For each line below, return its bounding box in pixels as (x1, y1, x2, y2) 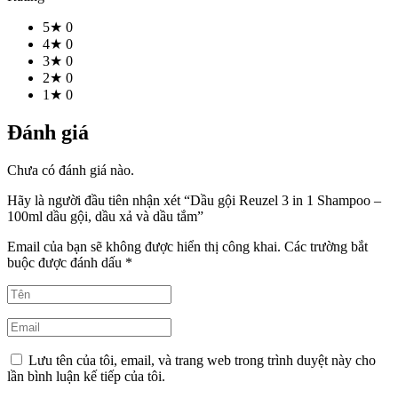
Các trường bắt (284, 239, 368, 255)
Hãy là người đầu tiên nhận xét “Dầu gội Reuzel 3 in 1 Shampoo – (7, 193, 381, 209)
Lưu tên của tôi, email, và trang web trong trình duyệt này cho (28, 353, 376, 369)
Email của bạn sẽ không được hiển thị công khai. (7, 239, 281, 255)
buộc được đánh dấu (7, 255, 125, 271)
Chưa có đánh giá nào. (7, 163, 134, 179)
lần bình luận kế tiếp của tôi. (7, 369, 165, 385)
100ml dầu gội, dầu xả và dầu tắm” (7, 209, 203, 225)
